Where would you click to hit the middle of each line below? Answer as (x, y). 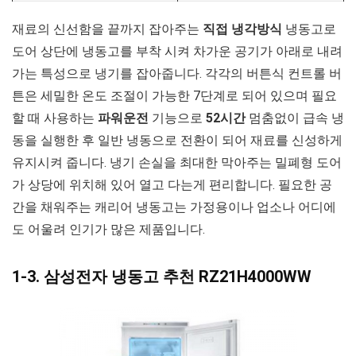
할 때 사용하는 (55, 118)
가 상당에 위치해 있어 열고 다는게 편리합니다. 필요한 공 (172, 184)
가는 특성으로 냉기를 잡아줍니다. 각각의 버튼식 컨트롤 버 (177, 73)
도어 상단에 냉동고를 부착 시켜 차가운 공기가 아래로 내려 (177, 51)
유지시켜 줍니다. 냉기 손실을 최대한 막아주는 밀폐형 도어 (177, 162)
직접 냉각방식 (242, 29)
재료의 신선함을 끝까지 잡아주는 (107, 29)
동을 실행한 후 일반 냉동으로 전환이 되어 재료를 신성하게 (177, 140)
